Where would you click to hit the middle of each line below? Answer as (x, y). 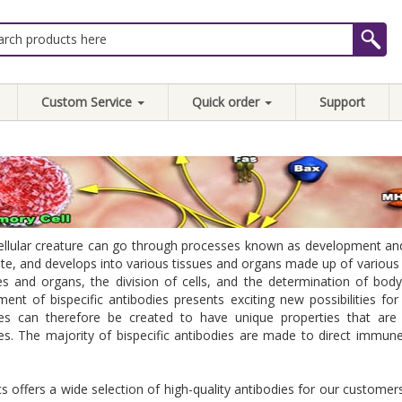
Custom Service (88, 102)
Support (342, 102)
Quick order (227, 102)
